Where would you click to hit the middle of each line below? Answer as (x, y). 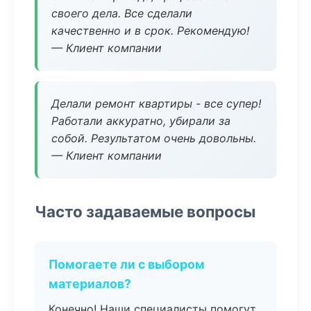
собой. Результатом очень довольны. (154, 138)
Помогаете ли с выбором (127, 264)
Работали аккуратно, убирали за (141, 121)
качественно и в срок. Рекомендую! (150, 31)
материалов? (90, 284)
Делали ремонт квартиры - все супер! (156, 103)
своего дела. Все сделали (122, 13)
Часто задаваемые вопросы (145, 211)
